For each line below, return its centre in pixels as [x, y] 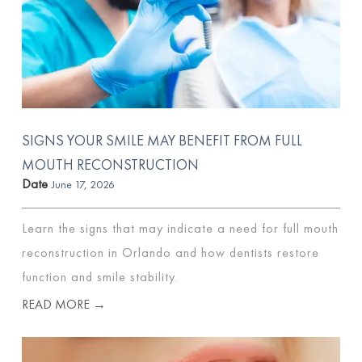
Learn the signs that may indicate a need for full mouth [181, 229]
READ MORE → [64, 305]
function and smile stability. [100, 277]
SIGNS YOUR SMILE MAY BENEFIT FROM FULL [162, 141]
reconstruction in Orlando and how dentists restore [171, 253]
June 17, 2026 [84, 185]
